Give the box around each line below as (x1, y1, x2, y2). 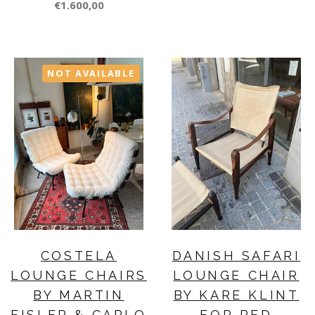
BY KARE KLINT (173, 288, 300, 303)
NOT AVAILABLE (47, 66, 135, 79)
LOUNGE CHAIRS (11, 268, 147, 283)
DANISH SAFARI (172, 248, 301, 264)
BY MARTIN (33, 288, 124, 303)
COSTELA (40, 248, 117, 264)
